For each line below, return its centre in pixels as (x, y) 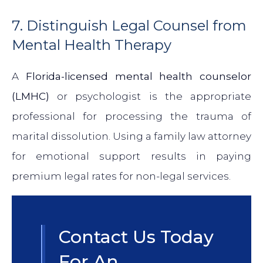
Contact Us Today (136, 237)
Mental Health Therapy (92, 45)
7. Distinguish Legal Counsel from (129, 26)
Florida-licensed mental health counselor (138, 77)
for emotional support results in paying (131, 156)
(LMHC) (31, 97)
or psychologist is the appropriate (150, 97)
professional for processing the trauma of (131, 117)
